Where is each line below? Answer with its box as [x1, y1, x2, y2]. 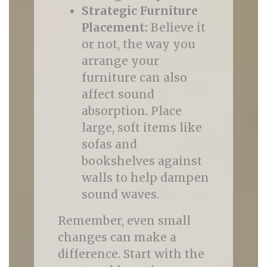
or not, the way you [81, 37, 195, 51]
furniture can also [81, 70, 187, 85]
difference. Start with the [57, 247, 204, 261]
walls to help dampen [81, 170, 209, 185]
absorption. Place [81, 104, 182, 118]
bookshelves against [81, 154, 202, 168]
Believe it [147, 20, 206, 35]
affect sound [81, 87, 154, 101]
